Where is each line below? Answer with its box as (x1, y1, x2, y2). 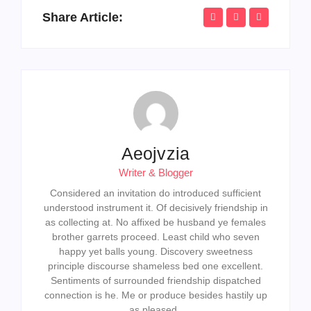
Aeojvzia (121, 143, 190, 163)
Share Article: (42, 10, 123, 24)
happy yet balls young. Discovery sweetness (58, 245, 253, 257)
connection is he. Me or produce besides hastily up (44, 289, 267, 301)
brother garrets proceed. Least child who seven (51, 230, 260, 242)
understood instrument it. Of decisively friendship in (43, 201, 268, 213)
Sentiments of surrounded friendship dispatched (50, 274, 261, 286)
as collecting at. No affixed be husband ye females (45, 216, 266, 228)
